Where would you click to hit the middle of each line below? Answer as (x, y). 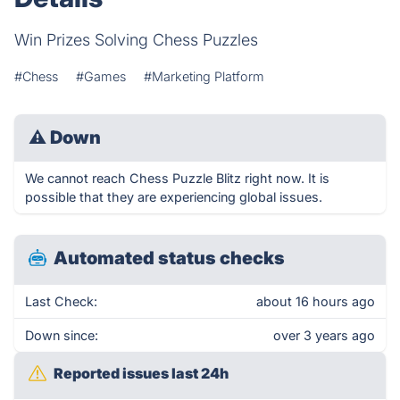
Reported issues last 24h (141, 373)
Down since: (62, 335)
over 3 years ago (324, 335)
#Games (101, 76)
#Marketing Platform (204, 76)
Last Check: (61, 301)
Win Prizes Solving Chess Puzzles (136, 40)
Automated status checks (169, 258)
